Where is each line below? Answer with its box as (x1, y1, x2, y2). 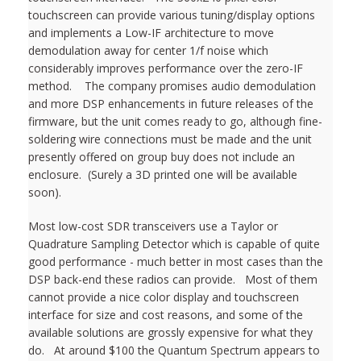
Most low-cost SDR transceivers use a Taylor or (28, 218, 278, 234)
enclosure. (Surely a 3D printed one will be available (28, 166, 297, 182)
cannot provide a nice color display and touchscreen (28, 288, 299, 305)
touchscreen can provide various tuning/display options (28, 6, 315, 23)
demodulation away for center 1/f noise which (28, 42, 268, 58)
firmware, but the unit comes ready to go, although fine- (28, 113, 322, 129)
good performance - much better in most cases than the (28, 253, 323, 269)
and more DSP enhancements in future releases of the (28, 95, 313, 111)
